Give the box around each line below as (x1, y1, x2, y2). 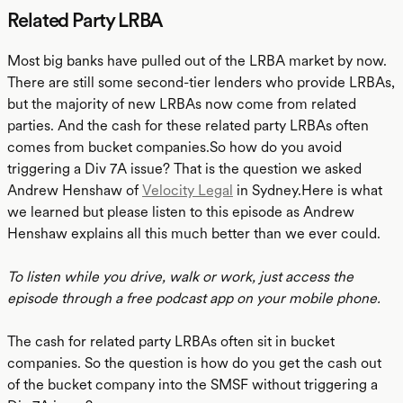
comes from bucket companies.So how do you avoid (7, 139, 342, 156)
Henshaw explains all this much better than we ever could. (7, 225, 381, 242)
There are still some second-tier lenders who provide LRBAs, (7, 74, 395, 91)
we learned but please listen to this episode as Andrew (7, 203, 354, 220)
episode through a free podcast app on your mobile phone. (7, 290, 381, 307)
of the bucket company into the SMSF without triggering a (7, 376, 378, 393)
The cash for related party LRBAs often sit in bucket (7, 333, 335, 350)
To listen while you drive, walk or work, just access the (7, 268, 354, 285)
